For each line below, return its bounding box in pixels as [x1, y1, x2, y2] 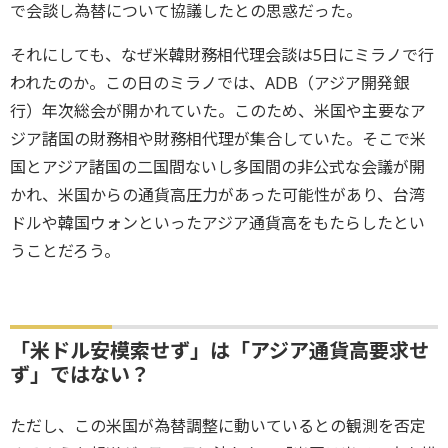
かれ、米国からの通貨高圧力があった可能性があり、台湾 [10, 183, 425, 206]
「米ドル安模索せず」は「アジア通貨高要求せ [10, 336, 429, 364]
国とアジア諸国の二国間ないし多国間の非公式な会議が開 [10, 155, 425, 178]
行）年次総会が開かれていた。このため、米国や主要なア [10, 99, 426, 122]
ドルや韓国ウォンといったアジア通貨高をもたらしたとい [10, 211, 425, 234]
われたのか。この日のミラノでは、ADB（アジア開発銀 [10, 71, 409, 94]
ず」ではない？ [10, 360, 150, 388]
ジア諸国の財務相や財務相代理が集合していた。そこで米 [10, 127, 426, 150]
